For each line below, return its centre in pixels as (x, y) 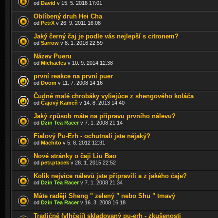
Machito (51, 142)
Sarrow (50, 43)
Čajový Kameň (59, 102)
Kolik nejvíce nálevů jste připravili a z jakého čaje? (110, 176)
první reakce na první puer (73, 76)
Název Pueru (53, 56)
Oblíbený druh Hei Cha (68, 16)
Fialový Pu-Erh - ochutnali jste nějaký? (92, 136)
